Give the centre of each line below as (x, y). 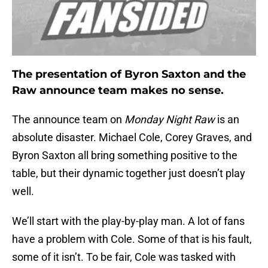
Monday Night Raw (170, 120)
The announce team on (68, 120)
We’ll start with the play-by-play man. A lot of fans (128, 221)
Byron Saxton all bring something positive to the (125, 156)
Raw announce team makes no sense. (118, 91)
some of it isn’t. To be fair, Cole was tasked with (124, 257)
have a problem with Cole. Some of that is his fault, (132, 239)
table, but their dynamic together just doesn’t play (129, 173)
